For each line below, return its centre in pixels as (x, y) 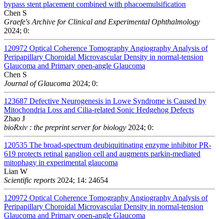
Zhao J (14, 118)
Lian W (16, 171)
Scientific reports (30, 180)
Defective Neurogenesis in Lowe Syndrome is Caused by (118, 101)
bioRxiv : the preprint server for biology (65, 127)
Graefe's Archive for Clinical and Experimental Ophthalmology (102, 22)
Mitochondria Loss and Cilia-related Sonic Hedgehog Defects (99, 109)
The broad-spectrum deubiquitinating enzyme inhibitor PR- (120, 145)
